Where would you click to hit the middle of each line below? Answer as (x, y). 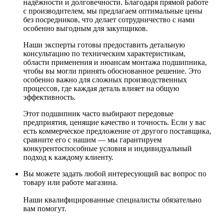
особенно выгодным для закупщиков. (85, 28)
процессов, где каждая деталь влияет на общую (101, 88)
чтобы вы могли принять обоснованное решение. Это (112, 71)
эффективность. (49, 97)
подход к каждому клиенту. (68, 157)
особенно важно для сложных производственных (105, 79)
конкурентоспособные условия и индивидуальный (108, 148)
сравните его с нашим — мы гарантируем (93, 139)
